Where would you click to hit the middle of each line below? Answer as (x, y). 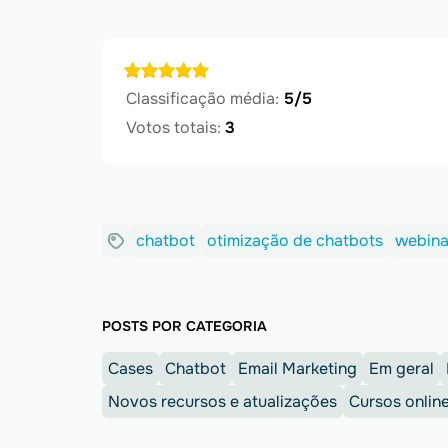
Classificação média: (202, 99)
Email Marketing (297, 369)
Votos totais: (173, 128)
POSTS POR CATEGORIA (184, 326)
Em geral (401, 369)
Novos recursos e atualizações (222, 402)
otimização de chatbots (295, 241)
